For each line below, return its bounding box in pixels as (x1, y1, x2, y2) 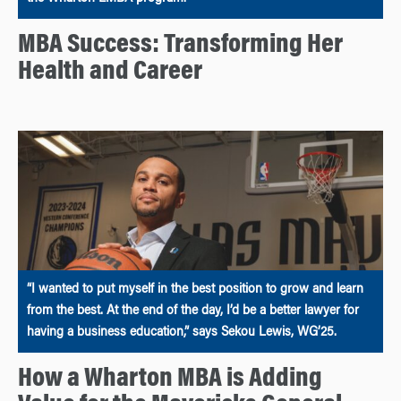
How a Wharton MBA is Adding (18, 366, 322, 394)
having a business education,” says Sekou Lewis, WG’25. (27, 327, 337, 340)
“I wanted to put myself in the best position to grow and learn (27, 284, 363, 297)
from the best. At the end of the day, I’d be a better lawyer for (27, 305, 359, 319)
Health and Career (18, 58, 202, 86)
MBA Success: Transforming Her (18, 31, 343, 59)
